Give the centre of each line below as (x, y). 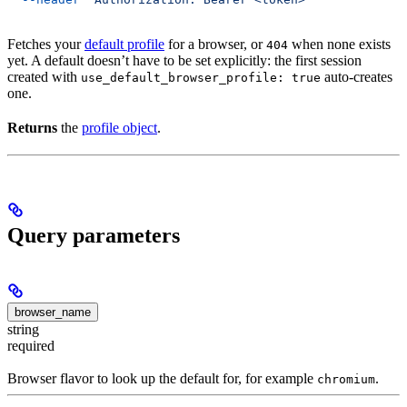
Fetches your (46, 45)
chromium (346, 380)
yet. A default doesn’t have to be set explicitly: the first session (184, 61)
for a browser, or (215, 45)
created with (44, 77)
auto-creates (357, 77)
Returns (32, 128)
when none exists (339, 45)
